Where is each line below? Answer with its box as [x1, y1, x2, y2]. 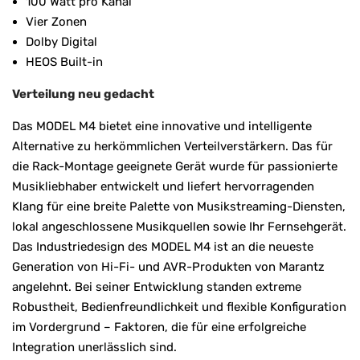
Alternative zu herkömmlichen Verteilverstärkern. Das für [12, 138, 333, 153]
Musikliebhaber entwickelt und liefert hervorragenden [12, 178, 314, 194]
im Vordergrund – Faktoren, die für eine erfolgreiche [12, 319, 306, 334]
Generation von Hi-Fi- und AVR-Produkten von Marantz [12, 259, 325, 274]
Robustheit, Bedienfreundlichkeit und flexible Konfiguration [12, 299, 346, 314]
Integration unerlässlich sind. [12, 339, 177, 354]
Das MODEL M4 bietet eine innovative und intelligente [12, 118, 312, 133]
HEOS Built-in [26, 54, 103, 69]
